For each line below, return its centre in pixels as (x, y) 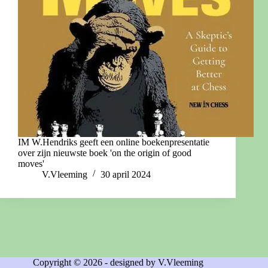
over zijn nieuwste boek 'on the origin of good (105, 153)
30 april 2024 (126, 175)
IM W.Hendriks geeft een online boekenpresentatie (114, 142)
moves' (31, 164)
